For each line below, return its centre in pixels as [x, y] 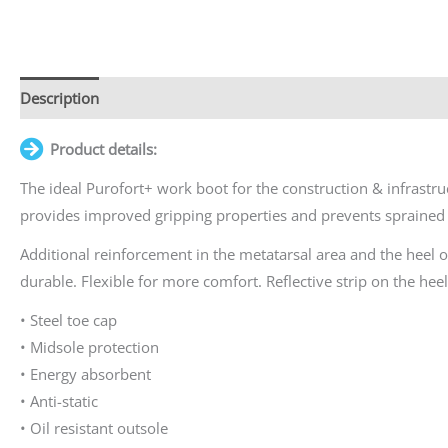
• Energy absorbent [85, 373]
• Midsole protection [89, 346]
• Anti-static [59, 400]
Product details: [103, 148]
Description [59, 97]
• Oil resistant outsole [94, 427]
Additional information [196, 97]
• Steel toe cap [68, 319]
